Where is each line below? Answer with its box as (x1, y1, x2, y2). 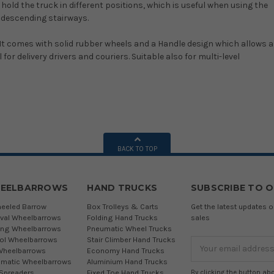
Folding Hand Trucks (87, 212, 158, 222)
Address (190, 250, 223, 261)
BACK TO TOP (117, 144, 157, 153)
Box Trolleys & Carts (87, 201, 159, 211)
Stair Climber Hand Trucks (87, 234, 176, 244)
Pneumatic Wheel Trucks (87, 223, 172, 233)
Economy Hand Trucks (87, 245, 165, 255)
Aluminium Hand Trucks (87, 256, 168, 266)
